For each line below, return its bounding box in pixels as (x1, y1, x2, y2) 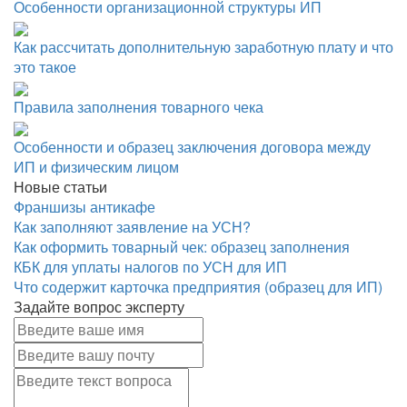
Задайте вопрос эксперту (14, 296, 184, 318)
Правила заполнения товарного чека (14, 96, 263, 118)
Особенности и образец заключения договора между (14, 136, 371, 158)
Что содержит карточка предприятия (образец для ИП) (14, 276, 382, 298)
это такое (14, 56, 76, 78)
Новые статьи (14, 176, 107, 198)
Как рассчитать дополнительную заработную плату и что (14, 36, 393, 58)
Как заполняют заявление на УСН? (14, 216, 251, 238)
